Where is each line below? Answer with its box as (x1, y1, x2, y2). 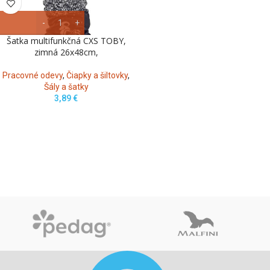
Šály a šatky (43, 82, 89, 92)
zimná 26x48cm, (34, 46, 98, 58)
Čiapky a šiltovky (66, 71, 128, 80)
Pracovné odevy (2, 71, 63, 80)
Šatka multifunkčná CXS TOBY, (6, 35, 126, 46)
